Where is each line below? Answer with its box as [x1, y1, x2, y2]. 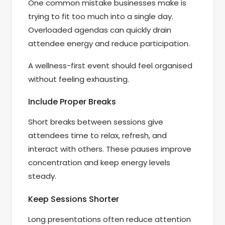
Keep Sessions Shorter [28, 193, 119, 205]
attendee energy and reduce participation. [28, 38, 190, 49]
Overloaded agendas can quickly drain [28, 25, 171, 36]
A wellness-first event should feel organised [28, 60, 192, 71]
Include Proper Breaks [28, 96, 116, 108]
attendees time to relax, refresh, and [28, 130, 167, 141]
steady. [28, 171, 56, 182]
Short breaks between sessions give [28, 117, 163, 128]
